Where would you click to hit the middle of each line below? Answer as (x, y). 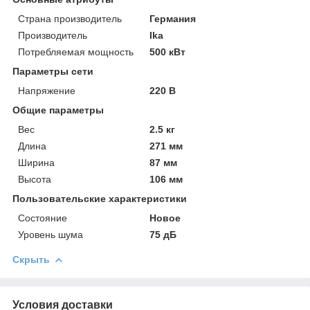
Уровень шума (51, 234)
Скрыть (31, 259)
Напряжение (47, 90)
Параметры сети (53, 71)
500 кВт (168, 52)
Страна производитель (70, 18)
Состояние (43, 218)
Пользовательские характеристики (100, 198)
